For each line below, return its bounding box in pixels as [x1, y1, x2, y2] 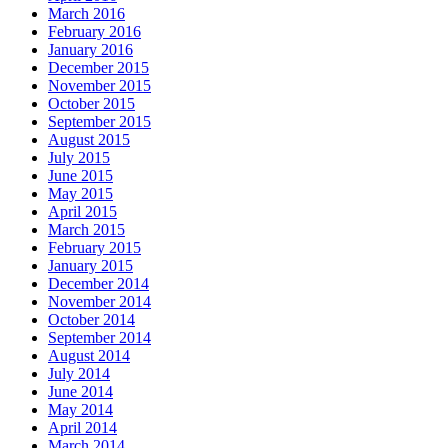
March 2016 [48, 4, 125, 22]
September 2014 [48, 328, 151, 346]
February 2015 [48, 238, 141, 256]
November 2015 [48, 76, 151, 94]
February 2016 [48, 22, 141, 40]
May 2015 [48, 184, 113, 202]
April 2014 [48, 418, 117, 436]
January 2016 [48, 40, 133, 58]
